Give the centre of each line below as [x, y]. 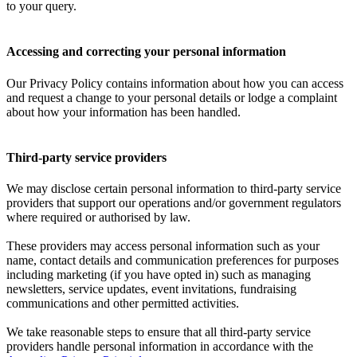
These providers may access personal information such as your [163, 246]
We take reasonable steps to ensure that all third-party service [159, 332]
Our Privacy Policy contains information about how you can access [175, 83]
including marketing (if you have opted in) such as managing [159, 275]
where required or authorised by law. [100, 218]
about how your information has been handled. [124, 112]
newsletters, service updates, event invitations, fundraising [151, 289]
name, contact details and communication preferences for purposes [173, 261]
